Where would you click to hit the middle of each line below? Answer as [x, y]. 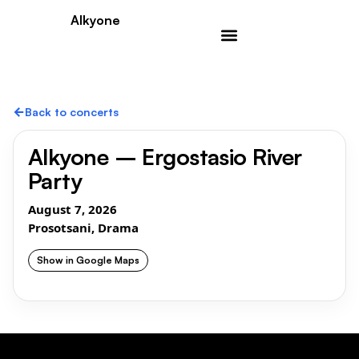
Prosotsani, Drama [83, 227]
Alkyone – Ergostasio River [165, 156]
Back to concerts [72, 111]
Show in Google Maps [88, 260]
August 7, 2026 [73, 209]
